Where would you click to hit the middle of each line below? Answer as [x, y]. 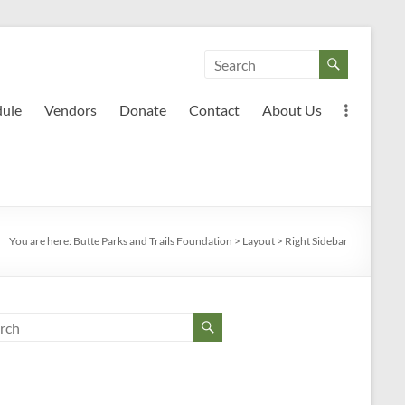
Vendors [71, 110]
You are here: [41, 241]
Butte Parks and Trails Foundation [153, 241]
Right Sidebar [316, 241]
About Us [292, 110]
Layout [259, 241]
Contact [214, 110]
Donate [143, 110]
